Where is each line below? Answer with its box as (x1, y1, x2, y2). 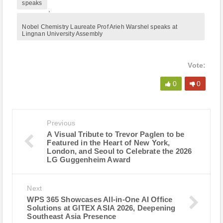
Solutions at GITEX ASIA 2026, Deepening (27, 204, 176, 212)
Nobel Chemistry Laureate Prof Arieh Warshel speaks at (22, 23, 178, 30)
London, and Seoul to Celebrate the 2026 (47, 147, 192, 155)
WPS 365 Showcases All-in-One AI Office (27, 195, 173, 204)
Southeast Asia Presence (27, 212, 116, 221)
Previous (47, 119, 76, 127)
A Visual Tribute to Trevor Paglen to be (47, 130, 185, 138)
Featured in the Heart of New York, (47, 138, 170, 147)
